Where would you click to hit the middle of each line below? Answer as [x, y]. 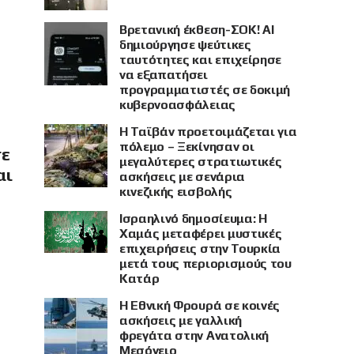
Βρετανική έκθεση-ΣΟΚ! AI [197, 30]
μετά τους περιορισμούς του [205, 264]
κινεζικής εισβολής [176, 192]
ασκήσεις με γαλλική [181, 320]
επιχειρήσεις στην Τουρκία [200, 249]
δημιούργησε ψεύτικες [185, 45]
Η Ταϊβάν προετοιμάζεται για [208, 132]
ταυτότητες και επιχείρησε [200, 60]
